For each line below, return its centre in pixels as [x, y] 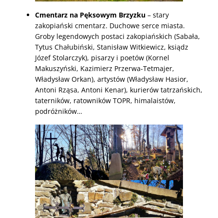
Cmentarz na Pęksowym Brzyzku [91, 15]
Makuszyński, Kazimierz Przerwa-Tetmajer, [105, 68]
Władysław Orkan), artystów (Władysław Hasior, [112, 79]
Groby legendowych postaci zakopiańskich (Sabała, [118, 36]
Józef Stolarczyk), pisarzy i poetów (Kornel [102, 57]
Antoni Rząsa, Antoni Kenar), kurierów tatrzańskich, [119, 90]
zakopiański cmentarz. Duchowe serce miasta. [110, 25]
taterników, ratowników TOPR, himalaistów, [105, 100]
